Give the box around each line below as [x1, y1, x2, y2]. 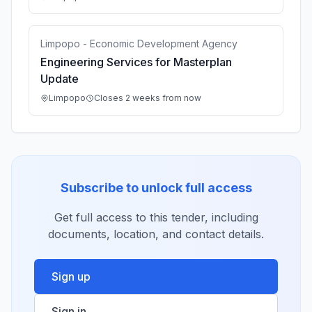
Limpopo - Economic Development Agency [40, 38, 237, 49]
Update [40, 72, 79, 86]
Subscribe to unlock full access [60, 180, 252, 195]
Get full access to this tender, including [54, 210, 258, 224]
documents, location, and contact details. [48, 227, 264, 241]
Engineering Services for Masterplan [40, 55, 232, 69]
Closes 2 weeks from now [94, 93, 201, 103]
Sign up [52, 270, 91, 283]
